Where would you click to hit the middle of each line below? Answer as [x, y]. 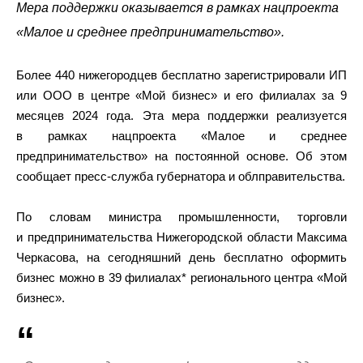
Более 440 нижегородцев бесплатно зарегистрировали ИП [181, 75]
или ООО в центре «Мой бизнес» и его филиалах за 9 [181, 95]
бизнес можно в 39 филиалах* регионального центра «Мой [181, 278]
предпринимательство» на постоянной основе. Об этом [181, 156]
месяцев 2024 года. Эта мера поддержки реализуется [181, 115]
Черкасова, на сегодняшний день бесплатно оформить [181, 257]
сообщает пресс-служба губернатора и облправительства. [181, 176]
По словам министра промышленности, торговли [181, 217]
